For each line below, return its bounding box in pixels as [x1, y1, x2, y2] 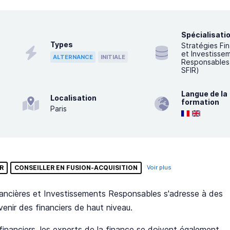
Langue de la [181, 89, 228, 99]
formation [181, 98, 220, 107]
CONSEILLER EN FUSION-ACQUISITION [14, 164, 138, 172]
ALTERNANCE [53, 53, 93, 61]
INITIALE [101, 53, 126, 61]
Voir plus [147, 164, 171, 171]
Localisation [50, 93, 97, 103]
